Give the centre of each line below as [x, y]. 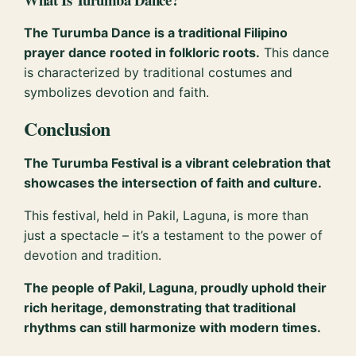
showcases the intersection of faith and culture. [173, 183]
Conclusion [67, 128]
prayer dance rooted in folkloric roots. [142, 52]
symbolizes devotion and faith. [117, 92]
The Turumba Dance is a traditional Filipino [156, 32]
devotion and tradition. [93, 255]
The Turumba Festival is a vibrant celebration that [178, 163]
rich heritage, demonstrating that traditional [160, 308]
